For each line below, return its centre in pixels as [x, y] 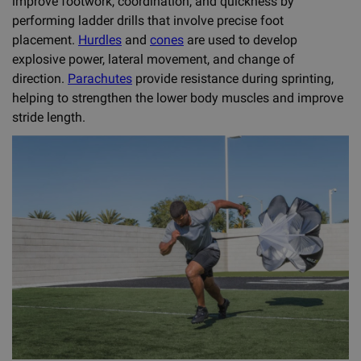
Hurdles [100, 39]
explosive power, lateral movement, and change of [154, 59]
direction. [40, 78]
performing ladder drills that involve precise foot [148, 20]
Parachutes [100, 78]
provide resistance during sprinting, [233, 78]
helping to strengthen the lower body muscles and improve [178, 98]
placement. [45, 39]
